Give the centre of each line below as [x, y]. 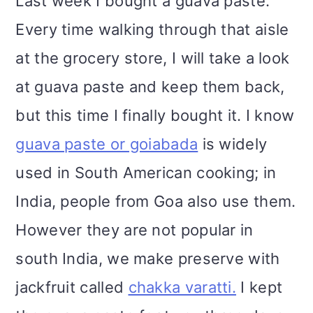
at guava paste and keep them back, [150, 87]
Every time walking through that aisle [152, 30]
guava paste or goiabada [107, 144]
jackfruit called [72, 287]
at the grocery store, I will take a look [153, 58]
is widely [233, 144]
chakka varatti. [182, 287]
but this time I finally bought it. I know [155, 116]
